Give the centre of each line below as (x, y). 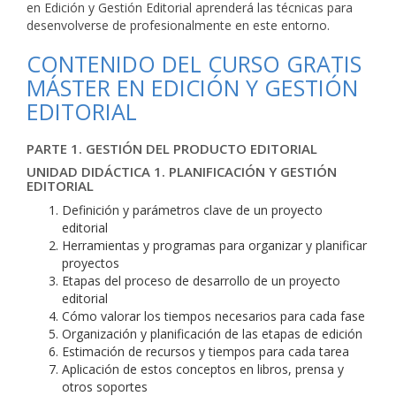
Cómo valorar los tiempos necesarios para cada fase (213, 316)
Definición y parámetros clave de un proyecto (192, 210)
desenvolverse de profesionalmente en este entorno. (178, 25)
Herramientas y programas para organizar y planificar (214, 245)
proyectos (91, 263)
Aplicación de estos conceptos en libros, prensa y (203, 369)
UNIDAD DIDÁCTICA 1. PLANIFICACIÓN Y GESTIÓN (182, 171)
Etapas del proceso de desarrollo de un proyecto (201, 281)
